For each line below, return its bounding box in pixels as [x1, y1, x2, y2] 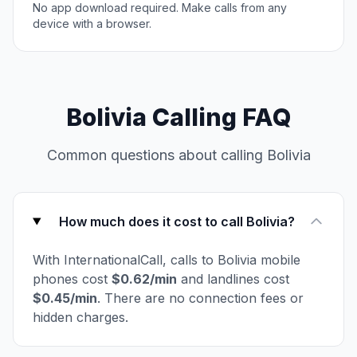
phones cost [33, 271, 112, 287]
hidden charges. [33, 309, 128, 325]
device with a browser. [33, 17, 151, 30]
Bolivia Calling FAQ [66, 103, 291, 131]
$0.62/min [112, 271, 177, 287]
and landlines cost [177, 271, 289, 287]
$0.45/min [33, 290, 97, 306]
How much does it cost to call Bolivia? [59, 214, 296, 229]
